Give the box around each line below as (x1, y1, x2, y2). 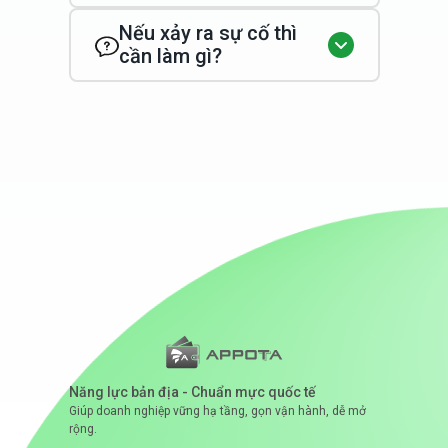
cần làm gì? (118, 43, 222, 68)
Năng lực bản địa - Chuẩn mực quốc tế (68, 383, 316, 400)
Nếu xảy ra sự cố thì (118, 20, 297, 45)
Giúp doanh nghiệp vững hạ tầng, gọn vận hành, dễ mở (68, 403, 366, 418)
